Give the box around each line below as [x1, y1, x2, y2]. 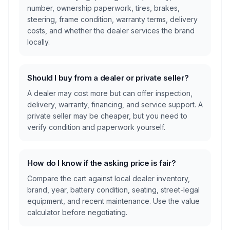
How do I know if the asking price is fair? [27, 158, 176, 168]
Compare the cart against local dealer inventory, [27, 174, 190, 183]
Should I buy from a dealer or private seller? [27, 73, 189, 83]
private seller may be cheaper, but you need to [27, 111, 187, 120]
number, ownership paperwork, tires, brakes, [27, 4, 180, 12]
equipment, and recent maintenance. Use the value [27, 197, 200, 205]
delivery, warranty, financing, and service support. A [27, 100, 203, 109]
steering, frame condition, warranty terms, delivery [27, 15, 198, 24]
